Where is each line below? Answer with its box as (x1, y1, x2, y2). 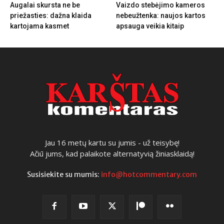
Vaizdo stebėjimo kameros (115, 1, 205, 9)
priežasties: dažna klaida (10, 11, 91, 20)
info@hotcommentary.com (101, 170, 197, 179)
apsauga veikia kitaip (115, 22, 184, 30)
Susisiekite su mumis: (27, 170, 101, 179)
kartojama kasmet (10, 22, 69, 30)
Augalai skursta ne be (10, 1, 80, 9)
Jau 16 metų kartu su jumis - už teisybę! (44, 137, 179, 148)
